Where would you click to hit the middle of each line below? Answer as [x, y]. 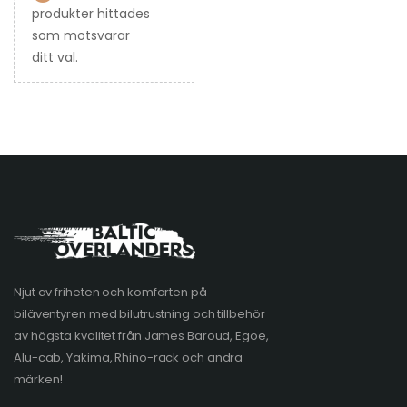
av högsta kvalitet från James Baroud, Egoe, [141, 336]
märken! [39, 380]
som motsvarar [81, 36]
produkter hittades [91, 14]
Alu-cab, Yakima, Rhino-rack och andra [129, 358]
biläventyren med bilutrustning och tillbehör [139, 314]
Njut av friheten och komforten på [110, 293]
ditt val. [55, 58]
